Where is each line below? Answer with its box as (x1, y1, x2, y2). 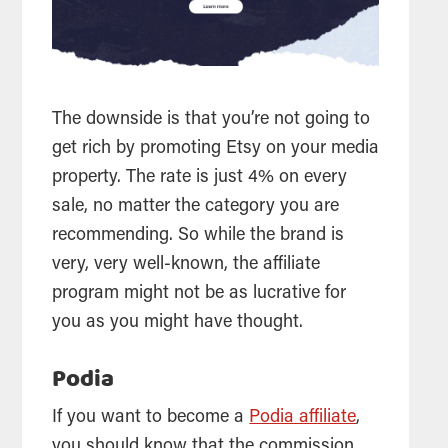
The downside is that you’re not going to (52, 110, 371, 129)
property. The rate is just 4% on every (52, 168, 348, 187)
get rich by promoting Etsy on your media (52, 139, 380, 158)
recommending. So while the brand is (52, 226, 345, 245)
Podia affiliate (249, 408, 357, 427)
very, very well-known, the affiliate (52, 255, 321, 274)
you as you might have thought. (52, 313, 309, 332)
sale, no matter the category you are (52, 197, 340, 216)
